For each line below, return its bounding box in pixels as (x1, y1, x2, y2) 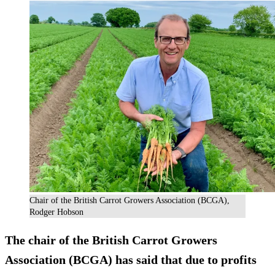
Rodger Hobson (29, 207, 83, 217)
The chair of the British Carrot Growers (5, 233, 217, 247)
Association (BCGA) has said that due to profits (5, 253, 257, 267)
